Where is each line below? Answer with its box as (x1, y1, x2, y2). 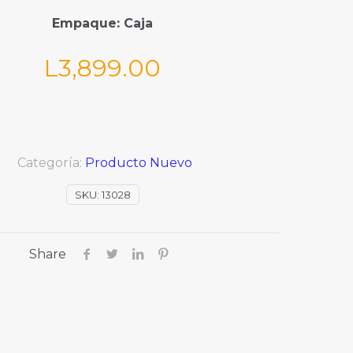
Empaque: (52, 16, 124, 32)
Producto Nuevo (84, 155, 192, 171)
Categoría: (17, 155, 85, 171)
